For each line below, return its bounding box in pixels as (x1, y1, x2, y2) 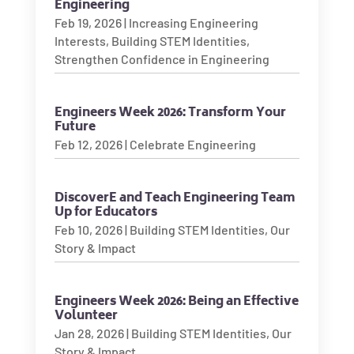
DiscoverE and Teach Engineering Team (54, 188, 296, 209)
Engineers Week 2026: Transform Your (54, 103, 286, 124)
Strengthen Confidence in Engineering (54, 51, 269, 66)
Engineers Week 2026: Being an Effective (54, 292, 299, 313)
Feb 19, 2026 (54, 15, 122, 30)
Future (54, 117, 96, 138)
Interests (54, 33, 106, 48)
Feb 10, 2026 (54, 222, 122, 237)
